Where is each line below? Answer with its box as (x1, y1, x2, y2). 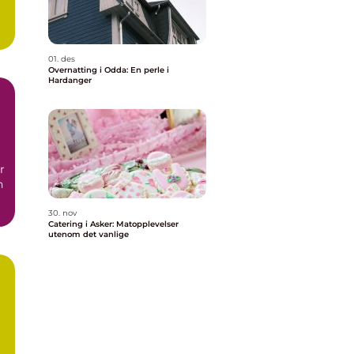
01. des (48, 54, 75, 64)
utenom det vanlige (48, 229, 129, 239)
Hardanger (48, 75, 92, 85)
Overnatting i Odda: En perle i (48, 65, 169, 75)
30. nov (48, 208, 77, 218)
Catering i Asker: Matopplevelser (48, 219, 179, 229)
